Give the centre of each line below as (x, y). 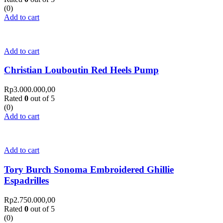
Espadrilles (26, 180)
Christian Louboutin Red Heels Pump (81, 70)
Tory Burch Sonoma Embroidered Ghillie (89, 169)
